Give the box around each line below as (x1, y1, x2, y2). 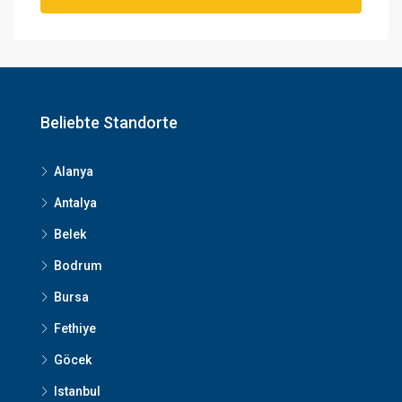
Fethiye (54, 321, 96, 336)
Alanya (54, 164, 93, 179)
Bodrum (54, 258, 102, 273)
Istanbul (54, 384, 100, 398)
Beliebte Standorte (40, 113, 178, 132)
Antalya (54, 196, 97, 210)
